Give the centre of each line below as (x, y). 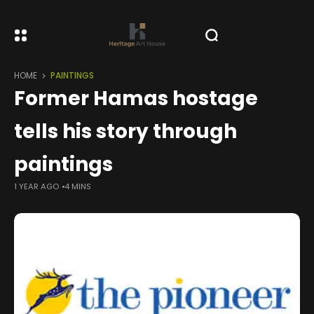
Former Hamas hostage (136, 98)
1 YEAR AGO (36, 186)
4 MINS (78, 186)
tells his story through (125, 131)
